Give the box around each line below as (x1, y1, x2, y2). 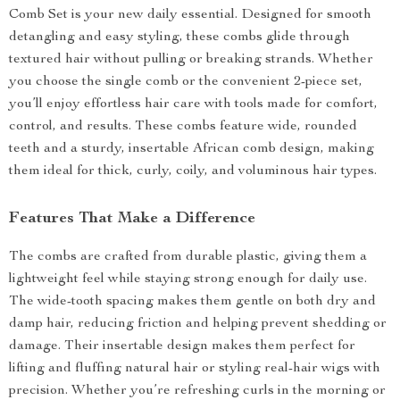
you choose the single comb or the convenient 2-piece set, (9, 75, 362, 89)
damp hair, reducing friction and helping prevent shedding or (9, 317, 387, 331)
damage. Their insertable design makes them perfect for (9, 339, 355, 354)
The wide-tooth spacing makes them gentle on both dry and (9, 295, 376, 309)
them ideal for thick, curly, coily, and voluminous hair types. (9, 164, 377, 179)
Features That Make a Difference (9, 211, 255, 227)
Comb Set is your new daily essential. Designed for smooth (9, 8, 371, 22)
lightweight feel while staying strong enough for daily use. (9, 272, 367, 287)
